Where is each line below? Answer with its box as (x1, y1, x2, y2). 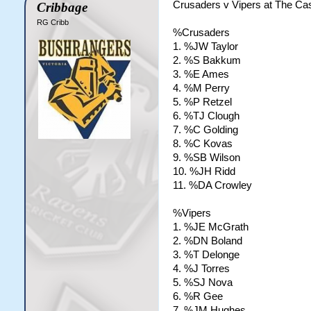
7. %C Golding (172, 124, 238, 135)
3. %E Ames (172, 69, 229, 80)
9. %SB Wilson (172, 152, 240, 163)
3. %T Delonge (172, 249, 239, 260)
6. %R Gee (172, 291, 223, 302)
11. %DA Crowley (172, 180, 252, 191)
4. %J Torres (172, 263, 230, 274)
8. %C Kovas (172, 138, 233, 149)
